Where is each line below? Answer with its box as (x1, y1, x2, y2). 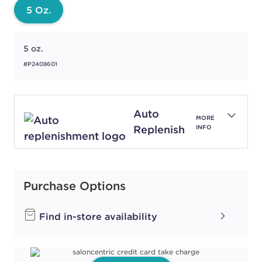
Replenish (133, 123, 185, 137)
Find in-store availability (36, 211, 157, 223)
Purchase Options (23, 178, 126, 194)
